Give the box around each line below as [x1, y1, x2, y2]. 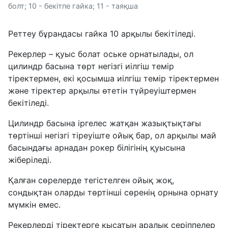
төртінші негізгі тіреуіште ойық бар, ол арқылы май [8, 130, 216, 141]
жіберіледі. [8, 155, 51, 165]
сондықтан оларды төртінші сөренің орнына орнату [8, 187, 218, 198]
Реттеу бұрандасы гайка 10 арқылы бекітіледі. [8, 28, 195, 39]
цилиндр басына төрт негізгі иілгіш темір [8, 61, 174, 72]
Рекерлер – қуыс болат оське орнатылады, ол [8, 49, 193, 60]
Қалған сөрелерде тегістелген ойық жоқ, [8, 175, 174, 186]
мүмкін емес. [8, 199, 61, 210]
